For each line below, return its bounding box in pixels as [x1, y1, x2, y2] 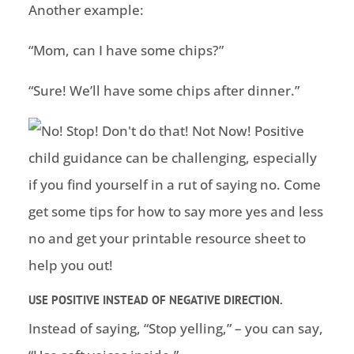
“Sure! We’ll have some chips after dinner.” [28, 81, 299, 100]
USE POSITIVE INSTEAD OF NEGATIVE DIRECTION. [28, 292, 283, 307]
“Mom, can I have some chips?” [28, 40, 224, 59]
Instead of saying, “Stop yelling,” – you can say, [28, 318, 323, 337]
